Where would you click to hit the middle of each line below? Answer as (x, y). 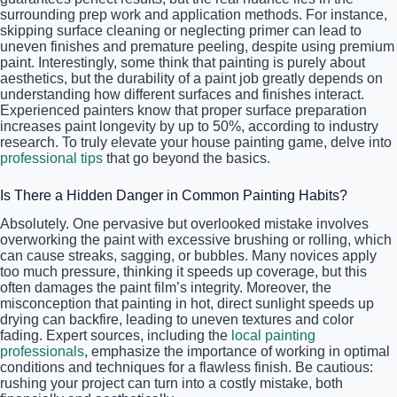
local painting (273, 336)
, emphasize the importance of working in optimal (237, 352)
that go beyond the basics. (187, 158)
